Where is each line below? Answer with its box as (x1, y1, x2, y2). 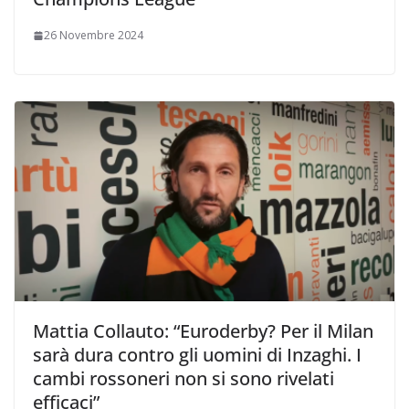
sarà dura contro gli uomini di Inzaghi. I (33, 342, 362, 368)
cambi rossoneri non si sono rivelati (33, 366, 334, 392)
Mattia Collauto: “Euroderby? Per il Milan (33, 319, 373, 344)
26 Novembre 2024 (44, 27, 143, 44)
